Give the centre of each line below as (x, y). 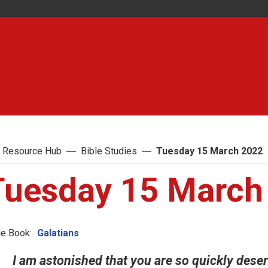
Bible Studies (109, 151)
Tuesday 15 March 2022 (209, 151)
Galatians (58, 233)
